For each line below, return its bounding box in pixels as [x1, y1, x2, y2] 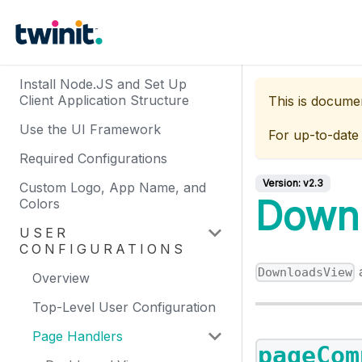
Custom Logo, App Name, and [19, 179, 206, 196]
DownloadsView [258, 265, 353, 280]
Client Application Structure [19, 92, 189, 108]
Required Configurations [19, 150, 167, 166]
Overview [32, 270, 90, 286]
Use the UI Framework [19, 121, 161, 137]
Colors [19, 196, 60, 212]
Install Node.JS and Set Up [19, 76, 187, 92]
